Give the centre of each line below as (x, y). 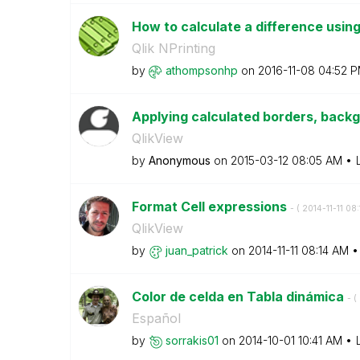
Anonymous (179, 160)
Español (156, 318)
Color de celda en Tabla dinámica (239, 297)
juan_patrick (196, 250)
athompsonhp (201, 70)
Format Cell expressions (211, 207)
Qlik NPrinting (173, 48)
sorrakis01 (192, 340)
